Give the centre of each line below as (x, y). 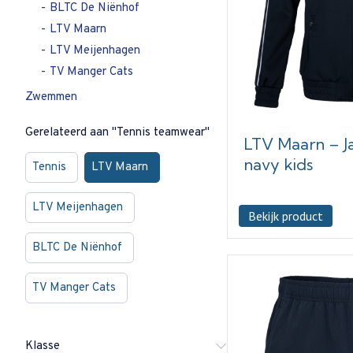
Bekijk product (285, 216)
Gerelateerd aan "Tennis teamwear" (117, 132)
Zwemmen (51, 97)
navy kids (278, 164)
